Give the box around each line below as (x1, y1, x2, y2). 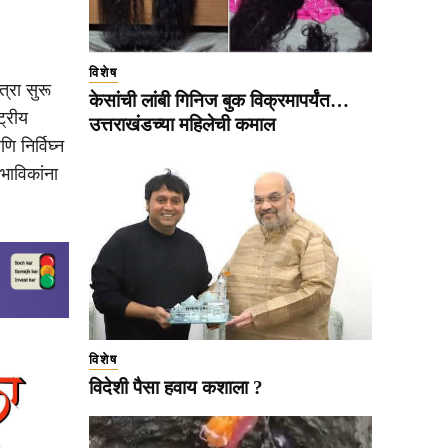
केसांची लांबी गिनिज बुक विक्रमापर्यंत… (89, 89, 349, 111)
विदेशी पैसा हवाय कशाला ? (89, 376, 263, 398)
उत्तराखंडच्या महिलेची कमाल (89, 113, 275, 135)
